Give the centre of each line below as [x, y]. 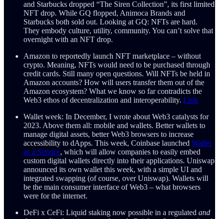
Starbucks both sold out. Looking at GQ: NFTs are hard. [110, 22]
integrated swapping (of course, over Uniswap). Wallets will [116, 178]
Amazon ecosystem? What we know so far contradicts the [113, 91]
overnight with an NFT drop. [68, 40]
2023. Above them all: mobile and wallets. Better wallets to [114, 126]
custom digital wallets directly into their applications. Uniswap [119, 161]
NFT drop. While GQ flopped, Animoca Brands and [104, 13]
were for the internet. [55, 196]
